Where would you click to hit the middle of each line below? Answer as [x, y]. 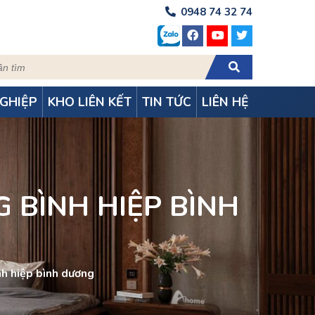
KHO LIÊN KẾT [89, 102]
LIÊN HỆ [225, 102]
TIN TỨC [166, 102]
